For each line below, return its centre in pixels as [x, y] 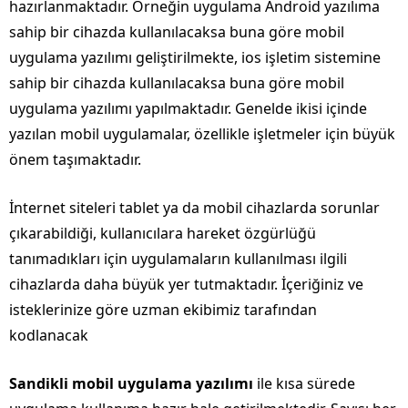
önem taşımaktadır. [75, 159]
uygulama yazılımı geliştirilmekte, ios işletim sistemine [195, 57]
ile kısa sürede [306, 383]
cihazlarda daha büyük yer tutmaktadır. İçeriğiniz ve [186, 284]
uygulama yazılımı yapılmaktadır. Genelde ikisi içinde [188, 108]
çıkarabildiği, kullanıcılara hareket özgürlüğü [163, 233]
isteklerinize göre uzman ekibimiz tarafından [163, 309]
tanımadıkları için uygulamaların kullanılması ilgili [178, 258]
